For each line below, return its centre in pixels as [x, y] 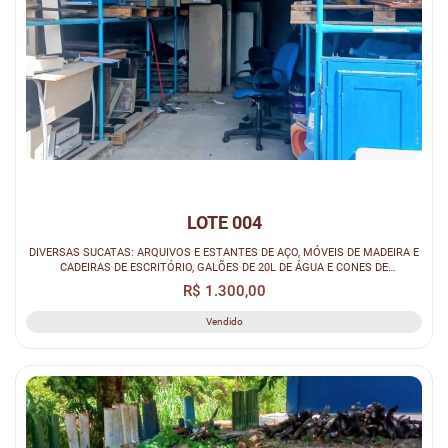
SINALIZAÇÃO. [224, 282]
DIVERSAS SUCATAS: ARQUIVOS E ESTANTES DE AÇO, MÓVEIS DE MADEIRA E [224, 252]
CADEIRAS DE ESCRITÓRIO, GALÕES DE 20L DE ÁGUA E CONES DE [224, 267]
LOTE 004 [224, 223]
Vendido [224, 322]
